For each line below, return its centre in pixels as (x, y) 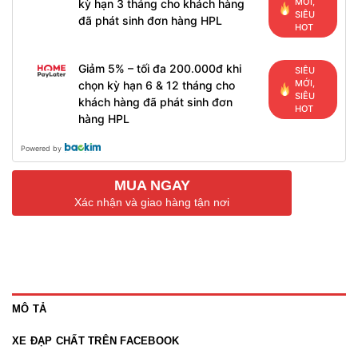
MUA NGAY (152, 185)
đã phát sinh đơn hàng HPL (150, 21)
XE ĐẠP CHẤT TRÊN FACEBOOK (96, 340)
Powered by (41, 148)
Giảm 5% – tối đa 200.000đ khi (159, 68)
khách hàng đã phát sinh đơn (155, 101)
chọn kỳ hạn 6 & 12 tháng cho (156, 85)
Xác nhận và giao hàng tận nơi (152, 202)
